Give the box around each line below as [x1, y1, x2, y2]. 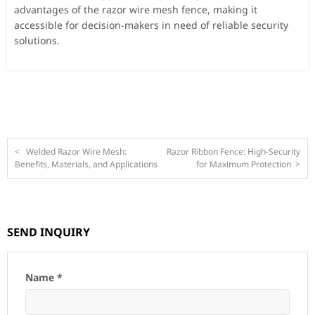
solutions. [14, 33, 60, 47]
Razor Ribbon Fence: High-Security [167, 145, 300, 157]
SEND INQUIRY [7, 224, 90, 240]
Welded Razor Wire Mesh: [24, 145, 127, 157]
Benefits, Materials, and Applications [15, 157, 157, 170]
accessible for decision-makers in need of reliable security [14, 18, 288, 32]
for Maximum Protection [196, 157, 295, 170]
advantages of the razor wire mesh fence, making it [14, 2, 257, 16]
